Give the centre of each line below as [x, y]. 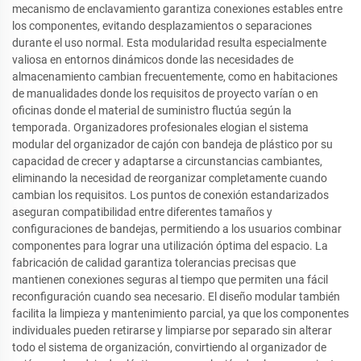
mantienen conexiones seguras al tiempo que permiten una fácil [170, 280]
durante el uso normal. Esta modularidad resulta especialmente [169, 43]
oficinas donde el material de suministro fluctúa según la [152, 111]
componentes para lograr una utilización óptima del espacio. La [170, 246]
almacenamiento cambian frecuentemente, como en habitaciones [175, 77]
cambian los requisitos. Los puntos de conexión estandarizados [170, 195]
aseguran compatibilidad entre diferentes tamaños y [142, 212]
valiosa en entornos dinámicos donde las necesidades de [153, 60]
